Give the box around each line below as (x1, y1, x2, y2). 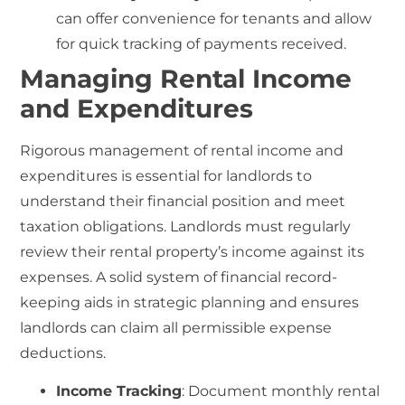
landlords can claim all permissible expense (20, 318, 333, 336)
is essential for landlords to (118, 166, 313, 184)
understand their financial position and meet (20, 192, 346, 210)
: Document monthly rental (182, 382, 381, 400)
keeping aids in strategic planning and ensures (20, 293, 360, 311)
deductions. (20, 344, 107, 362)
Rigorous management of (20, 141, 212, 159)
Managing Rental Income (20, 62, 353, 94)
